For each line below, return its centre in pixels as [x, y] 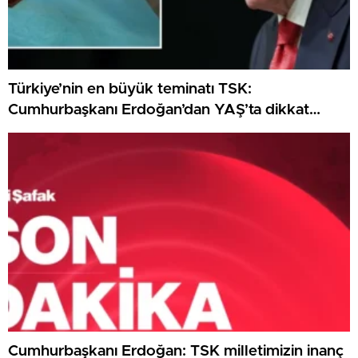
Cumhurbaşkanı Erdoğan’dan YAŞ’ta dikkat [159, 110]
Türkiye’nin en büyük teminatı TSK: [130, 89]
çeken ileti [44, 131]
